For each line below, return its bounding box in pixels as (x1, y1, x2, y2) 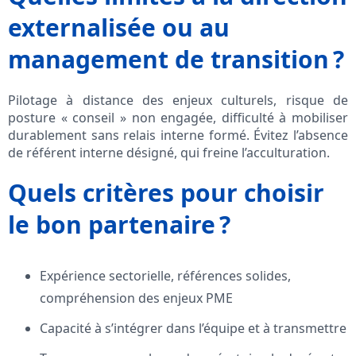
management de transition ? (8, 43, 344, 76)
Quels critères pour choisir (8, 176, 324, 210)
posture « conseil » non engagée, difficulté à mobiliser (8, 109, 348, 127)
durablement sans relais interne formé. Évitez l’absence (8, 126, 348, 145)
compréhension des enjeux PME (40, 289, 233, 308)
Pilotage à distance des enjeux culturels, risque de (8, 91, 348, 110)
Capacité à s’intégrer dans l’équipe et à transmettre (40, 319, 346, 338)
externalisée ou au (8, 11, 230, 44)
